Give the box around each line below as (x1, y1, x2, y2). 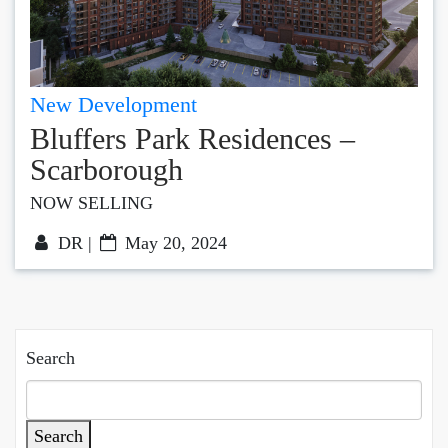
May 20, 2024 (120, 232, 228, 253)
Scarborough (30, 152, 183, 186)
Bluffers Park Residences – (30, 121, 355, 155)
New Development (30, 91, 197, 117)
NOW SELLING (30, 192, 153, 213)
